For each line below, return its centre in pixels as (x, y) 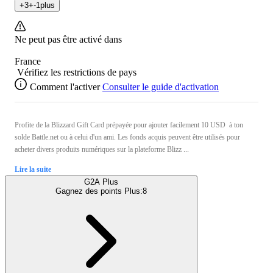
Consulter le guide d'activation (161, 87)
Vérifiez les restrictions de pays (77, 73)
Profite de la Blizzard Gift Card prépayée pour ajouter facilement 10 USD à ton (129, 125)
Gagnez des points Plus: (99, 191)
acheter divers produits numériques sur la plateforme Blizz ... (102, 150)
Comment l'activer (65, 87)
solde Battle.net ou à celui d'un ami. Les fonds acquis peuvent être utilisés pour (127, 137)
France (28, 62)
